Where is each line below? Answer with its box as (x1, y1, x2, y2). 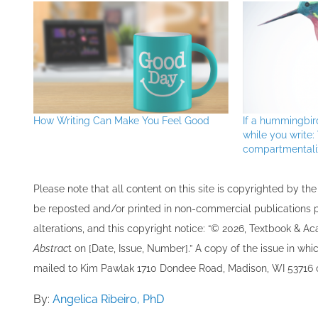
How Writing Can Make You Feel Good (33, 114, 209, 126)
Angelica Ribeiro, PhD (53, 292, 164, 306)
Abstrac (33, 242, 68, 254)
